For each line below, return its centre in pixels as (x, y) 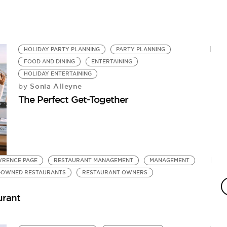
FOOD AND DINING (50, 62)
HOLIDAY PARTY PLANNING (62, 49)
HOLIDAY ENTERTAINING (58, 74)
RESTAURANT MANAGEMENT (93, 160)
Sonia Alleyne (55, 86)
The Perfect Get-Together (73, 99)
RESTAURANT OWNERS (115, 172)
